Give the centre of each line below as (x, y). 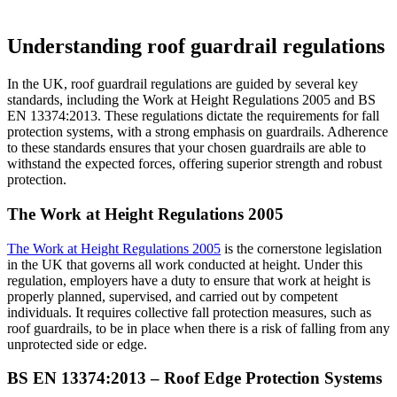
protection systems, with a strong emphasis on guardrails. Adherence (198, 132)
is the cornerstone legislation (301, 248)
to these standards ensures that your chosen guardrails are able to (187, 148)
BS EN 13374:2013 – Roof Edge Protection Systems (195, 378)
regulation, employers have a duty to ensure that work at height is (189, 280)
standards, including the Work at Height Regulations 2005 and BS (191, 100)
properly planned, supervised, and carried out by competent (172, 296)
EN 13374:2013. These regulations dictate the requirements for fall (193, 116)
